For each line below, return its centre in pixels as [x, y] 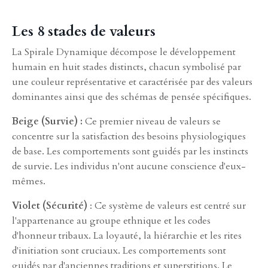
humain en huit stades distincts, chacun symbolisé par [127, 67]
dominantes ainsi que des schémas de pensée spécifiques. [132, 97]
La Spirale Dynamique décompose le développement [124, 52]
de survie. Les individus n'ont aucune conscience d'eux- [129, 166]
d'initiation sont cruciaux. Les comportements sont [119, 250]
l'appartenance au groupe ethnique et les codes [111, 220]
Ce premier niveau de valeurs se [152, 121]
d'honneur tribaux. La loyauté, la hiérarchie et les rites [127, 235]
